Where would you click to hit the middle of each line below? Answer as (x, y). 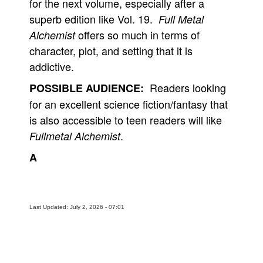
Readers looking (185, 87)
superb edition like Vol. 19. (94, 19)
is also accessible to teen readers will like (126, 120)
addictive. (52, 66)
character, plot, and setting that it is (111, 50)
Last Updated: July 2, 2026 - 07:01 (77, 207)
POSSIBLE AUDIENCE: (87, 88)
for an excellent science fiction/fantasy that (129, 104)
